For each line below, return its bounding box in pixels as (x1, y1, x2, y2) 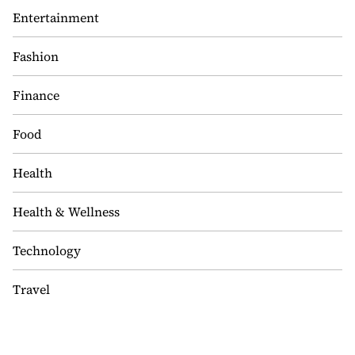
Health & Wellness (13, 203, 120, 220)
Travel (13, 281, 50, 298)
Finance (13, 86, 59, 104)
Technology (13, 242, 81, 259)
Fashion (13, 48, 59, 65)
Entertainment (13, 9, 99, 26)
